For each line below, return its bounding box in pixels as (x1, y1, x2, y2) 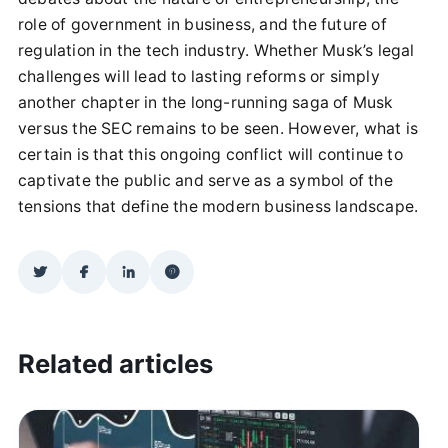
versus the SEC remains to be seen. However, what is (18, 119, 419, 139)
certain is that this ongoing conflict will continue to (18, 145, 403, 165)
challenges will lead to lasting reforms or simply (18, 67, 380, 87)
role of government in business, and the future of (18, 15, 387, 35)
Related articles (18, 348, 213, 380)
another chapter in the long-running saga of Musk (18, 93, 394, 113)
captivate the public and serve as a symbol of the (18, 171, 393, 191)
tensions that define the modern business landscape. (18, 197, 419, 217)
